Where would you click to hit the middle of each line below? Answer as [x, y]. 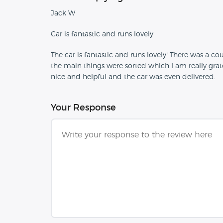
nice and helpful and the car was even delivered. [133, 77]
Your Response [83, 108]
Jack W [63, 13]
